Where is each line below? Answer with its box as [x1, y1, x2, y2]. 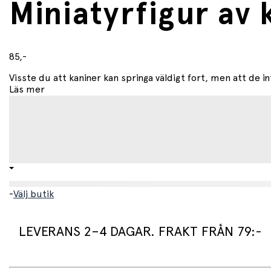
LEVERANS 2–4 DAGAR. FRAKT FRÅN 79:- [19, 225, 262, 239]
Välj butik [13, 189, 54, 200]
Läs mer [9, 85, 45, 95]
